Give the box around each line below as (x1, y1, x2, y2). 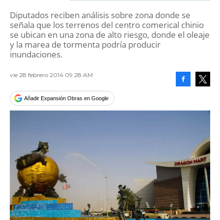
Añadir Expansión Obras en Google (24, 95, 109, 101)
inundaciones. (10, 49, 63, 60)
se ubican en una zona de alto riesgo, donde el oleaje (10, 29, 210, 40)
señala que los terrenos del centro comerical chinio (10, 19, 204, 30)
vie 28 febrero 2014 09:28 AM (10, 71, 93, 79)
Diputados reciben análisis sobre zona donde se (10, 9, 191, 21)
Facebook (183, 91, 206, 97)
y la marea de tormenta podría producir (10, 39, 161, 50)
